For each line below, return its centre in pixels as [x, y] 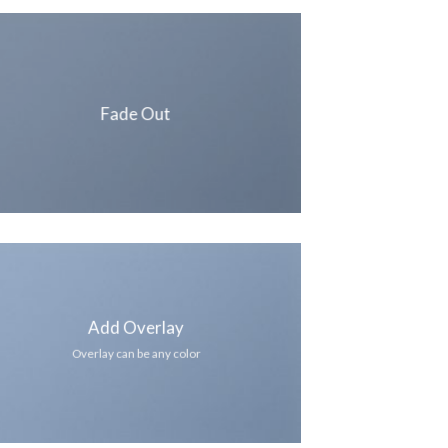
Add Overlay [135, 327]
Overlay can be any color [136, 353]
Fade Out [135, 113]
